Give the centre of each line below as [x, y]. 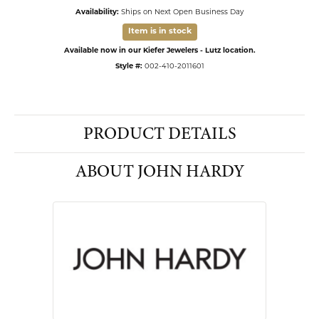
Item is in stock [159, 32]
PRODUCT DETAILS [159, 134]
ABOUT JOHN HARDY [159, 171]
